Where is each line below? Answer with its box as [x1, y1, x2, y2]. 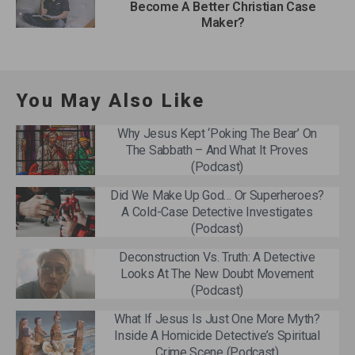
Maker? [200, 14, 246, 30]
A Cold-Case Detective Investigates [121, 204, 313, 219]
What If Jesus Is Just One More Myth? [114, 311, 320, 326]
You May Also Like [16, 89, 205, 112]
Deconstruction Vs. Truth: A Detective [119, 249, 315, 265]
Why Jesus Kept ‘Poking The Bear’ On [117, 125, 317, 141]
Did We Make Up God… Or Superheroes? [110, 187, 324, 203]
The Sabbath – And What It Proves [126, 142, 308, 158]
